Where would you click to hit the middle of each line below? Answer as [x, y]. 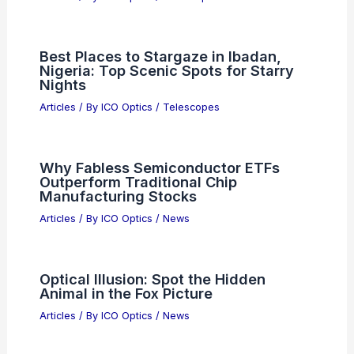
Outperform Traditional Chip [138, 182]
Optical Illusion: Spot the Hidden [152, 279]
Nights [62, 85]
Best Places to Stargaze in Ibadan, [160, 56]
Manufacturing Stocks [118, 196]
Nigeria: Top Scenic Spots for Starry [166, 71]
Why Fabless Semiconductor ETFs [159, 168]
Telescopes [191, 107]
